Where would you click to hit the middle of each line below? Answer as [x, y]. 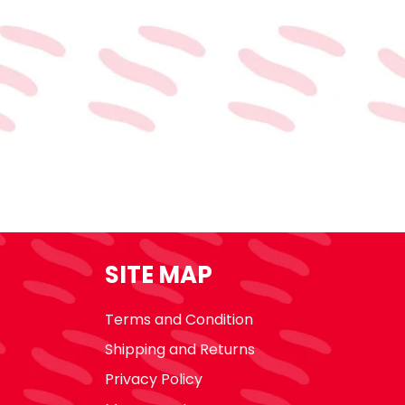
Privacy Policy [154, 380]
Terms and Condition [179, 319]
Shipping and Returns [180, 350]
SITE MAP [159, 274]
